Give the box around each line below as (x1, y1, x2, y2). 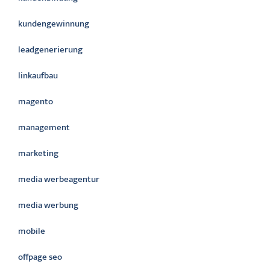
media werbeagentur (18, 172, 99, 187)
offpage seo (18, 250, 62, 265)
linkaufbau (18, 68, 58, 83)
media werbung (18, 198, 78, 213)
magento (18, 94, 53, 109)
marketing (18, 146, 58, 161)
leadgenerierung (18, 42, 83, 57)
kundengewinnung (18, 16, 89, 31)
